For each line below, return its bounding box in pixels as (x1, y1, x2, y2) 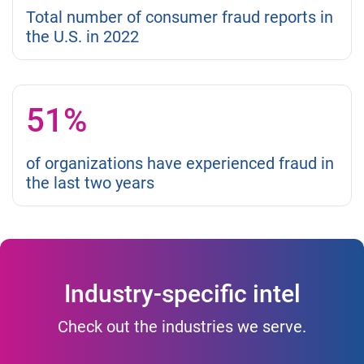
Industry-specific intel (63, 279, 301, 309)
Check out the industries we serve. (58, 317, 306, 337)
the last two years (26, 173, 154, 193)
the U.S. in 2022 (26, 27, 139, 47)
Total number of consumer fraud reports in (26, 7, 333, 28)
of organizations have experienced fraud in (26, 154, 334, 174)
